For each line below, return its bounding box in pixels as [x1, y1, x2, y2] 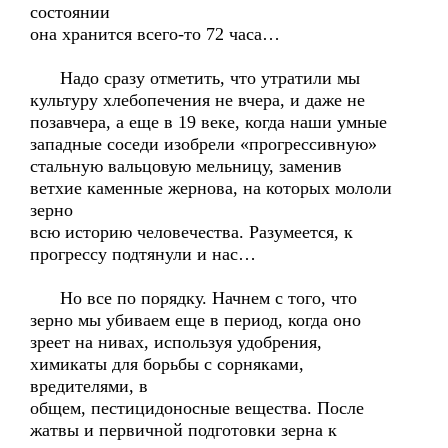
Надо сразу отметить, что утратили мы [30, 68, 360, 88]
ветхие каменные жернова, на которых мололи [30, 178, 392, 198]
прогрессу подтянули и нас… [30, 244, 256, 264]
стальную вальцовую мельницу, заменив [30, 156, 342, 176]
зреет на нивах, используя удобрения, [30, 332, 322, 352]
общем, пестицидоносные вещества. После [30, 398, 364, 418]
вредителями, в [30, 376, 148, 396]
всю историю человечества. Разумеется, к [30, 222, 353, 242]
